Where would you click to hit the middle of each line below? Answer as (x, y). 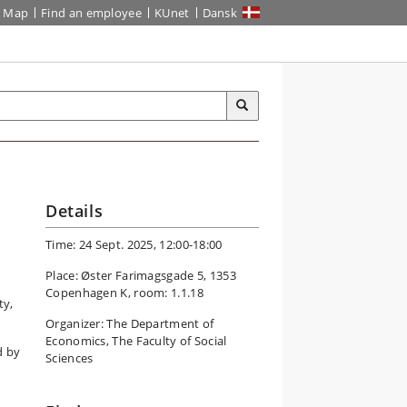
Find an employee (91, 13)
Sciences (69, 358)
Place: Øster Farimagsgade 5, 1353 (141, 275)
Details (74, 211)
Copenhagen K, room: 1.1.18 (124, 293)
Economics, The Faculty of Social (136, 341)
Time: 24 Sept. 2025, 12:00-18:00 (134, 244)
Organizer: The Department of (130, 323)
